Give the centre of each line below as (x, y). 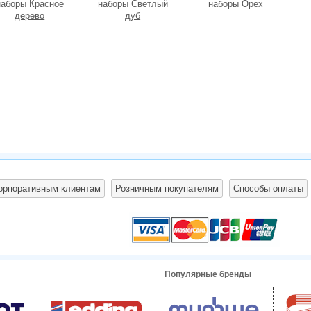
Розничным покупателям (167, 188)
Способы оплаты (268, 188)
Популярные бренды (208, 274)
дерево (30, 16)
